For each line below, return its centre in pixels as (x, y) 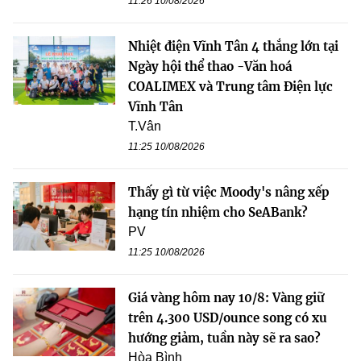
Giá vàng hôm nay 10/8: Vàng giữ (226, 298)
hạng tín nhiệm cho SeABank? (218, 213)
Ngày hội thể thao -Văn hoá (210, 67)
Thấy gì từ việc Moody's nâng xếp (229, 193)
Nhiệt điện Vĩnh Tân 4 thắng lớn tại (233, 47)
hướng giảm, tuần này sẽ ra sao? (224, 338)
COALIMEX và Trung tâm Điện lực (230, 87)
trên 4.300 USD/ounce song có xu (228, 318)
